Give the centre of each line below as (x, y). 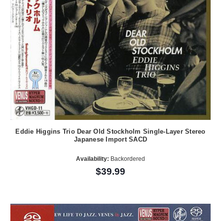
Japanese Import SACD (110, 139)
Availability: (92, 159)
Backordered (127, 159)
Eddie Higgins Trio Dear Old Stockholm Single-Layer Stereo (110, 131)
